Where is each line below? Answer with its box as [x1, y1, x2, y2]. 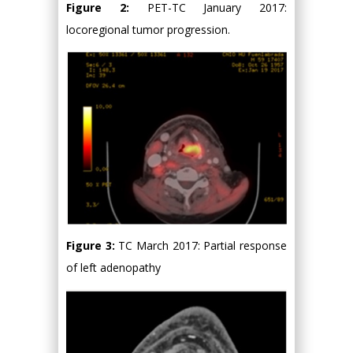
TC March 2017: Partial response [118, 237, 288, 253]
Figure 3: [66, 237, 119, 253]
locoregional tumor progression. [66, 21, 230, 37]
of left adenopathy [66, 259, 161, 275]
